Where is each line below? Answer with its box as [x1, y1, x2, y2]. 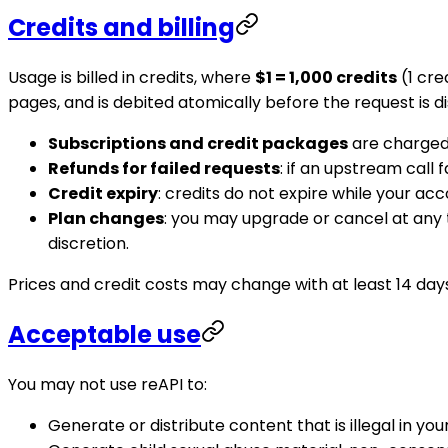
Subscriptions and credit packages [48, 132, 348, 156]
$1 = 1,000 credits [255, 66, 397, 90]
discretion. [48, 232, 129, 256]
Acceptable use [8, 318, 201, 352]
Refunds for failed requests [48, 157, 280, 181]
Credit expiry [48, 182, 158, 206]
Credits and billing [8, 11, 235, 45]
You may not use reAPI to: [8, 373, 207, 397]
